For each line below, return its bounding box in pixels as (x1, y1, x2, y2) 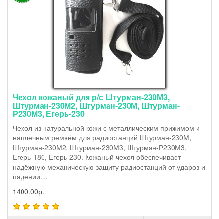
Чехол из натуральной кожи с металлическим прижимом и (13, 122, 200, 132)
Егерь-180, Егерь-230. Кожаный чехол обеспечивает (13, 152, 181, 162)
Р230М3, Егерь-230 (13, 108, 85, 119)
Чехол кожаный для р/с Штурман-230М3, (13, 91, 170, 103)
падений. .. (13, 171, 48, 181)
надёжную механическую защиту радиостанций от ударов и (13, 161, 205, 172)
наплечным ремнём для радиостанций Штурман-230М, (13, 132, 191, 142)
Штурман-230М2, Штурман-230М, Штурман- (13, 99, 180, 111)
